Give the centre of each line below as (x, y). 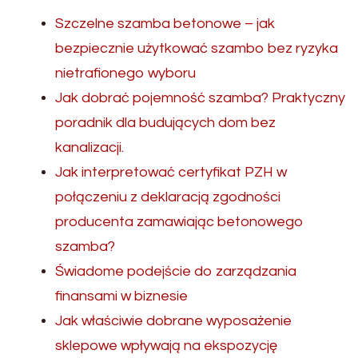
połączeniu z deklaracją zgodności (168, 197)
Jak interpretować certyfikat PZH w (171, 172)
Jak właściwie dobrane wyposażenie (173, 320)
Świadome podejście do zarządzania (176, 271)
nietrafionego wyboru (125, 73)
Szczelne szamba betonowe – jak (165, 23)
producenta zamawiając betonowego (179, 221)
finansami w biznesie (121, 296)
